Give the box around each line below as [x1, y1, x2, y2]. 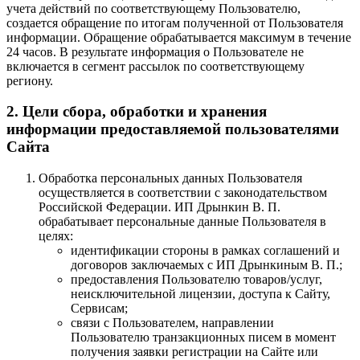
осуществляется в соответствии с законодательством [39, 186, 327, 200]
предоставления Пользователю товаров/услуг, [71, 272, 322, 287]
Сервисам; [71, 301, 128, 316]
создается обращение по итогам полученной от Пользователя [6, 15, 343, 30]
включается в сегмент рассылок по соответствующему [6, 59, 305, 73]
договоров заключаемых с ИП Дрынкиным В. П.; [71, 258, 342, 272]
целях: [39, 229, 73, 243]
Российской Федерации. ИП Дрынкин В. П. [39, 200, 280, 215]
